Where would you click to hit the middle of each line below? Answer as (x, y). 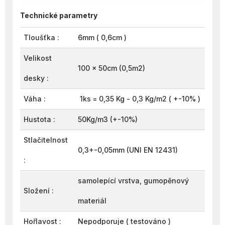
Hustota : (39, 119)
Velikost (38, 58)
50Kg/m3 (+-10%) (108, 119)
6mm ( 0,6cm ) (102, 37)
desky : (36, 78)
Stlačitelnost (46, 140)
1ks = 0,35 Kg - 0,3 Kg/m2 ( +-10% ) (139, 99)
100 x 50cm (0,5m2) (114, 68)
